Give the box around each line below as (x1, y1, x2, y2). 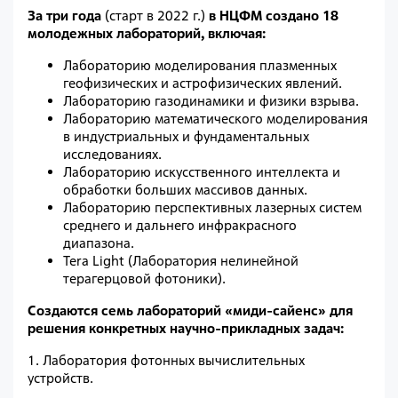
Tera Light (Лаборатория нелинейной (63, 252, 298, 270)
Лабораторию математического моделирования (63, 110, 368, 128)
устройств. (28, 370, 93, 387)
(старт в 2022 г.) (105, 7, 209, 25)
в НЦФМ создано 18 (209, 7, 338, 25)
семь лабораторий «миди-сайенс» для (101, 302, 353, 320)
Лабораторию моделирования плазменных (63, 57, 337, 75)
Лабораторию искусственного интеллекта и (63, 163, 340, 181)
